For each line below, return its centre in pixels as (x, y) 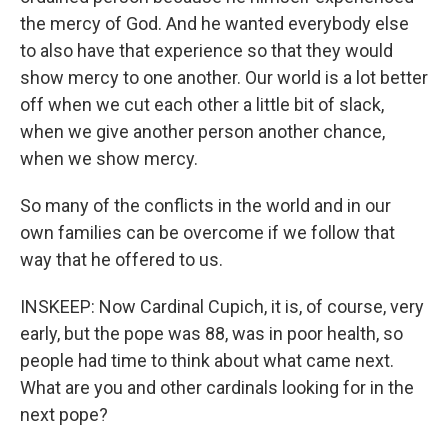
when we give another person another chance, (202, 131)
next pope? (64, 414)
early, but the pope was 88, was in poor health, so (211, 333)
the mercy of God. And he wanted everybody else (214, 23)
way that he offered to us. (121, 259)
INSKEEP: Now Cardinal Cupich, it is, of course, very (222, 306)
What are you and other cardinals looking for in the (217, 387)
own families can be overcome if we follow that (207, 232)
